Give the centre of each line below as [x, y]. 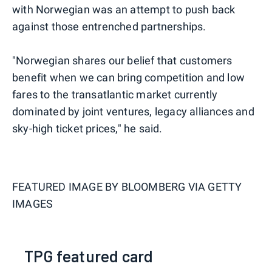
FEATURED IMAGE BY [67, 186]
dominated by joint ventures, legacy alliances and [133, 111]
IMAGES [33, 203]
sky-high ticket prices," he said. [87, 128]
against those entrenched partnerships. [109, 26]
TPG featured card [89, 256]
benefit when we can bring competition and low [129, 77]
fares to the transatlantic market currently [115, 94]
